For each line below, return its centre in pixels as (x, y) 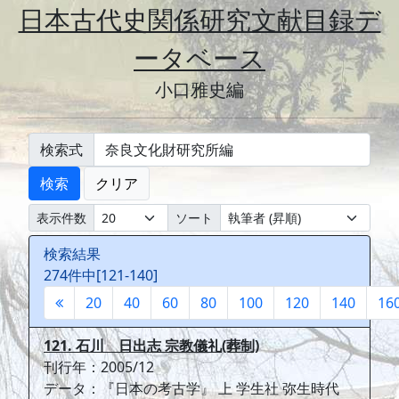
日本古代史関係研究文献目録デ (199, 19)
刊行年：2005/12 (99, 367)
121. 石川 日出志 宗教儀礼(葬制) (151, 346)
